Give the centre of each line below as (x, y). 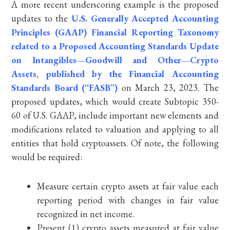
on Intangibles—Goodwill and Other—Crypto (115, 60)
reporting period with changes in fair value (128, 200)
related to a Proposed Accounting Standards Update (115, 46)
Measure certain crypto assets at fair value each (128, 186)
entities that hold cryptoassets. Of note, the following (115, 143)
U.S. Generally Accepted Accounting (145, 18)
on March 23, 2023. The (168, 88)
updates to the (41, 18)
